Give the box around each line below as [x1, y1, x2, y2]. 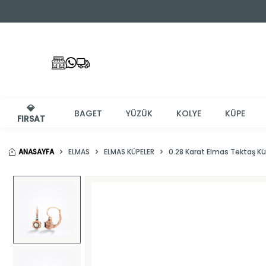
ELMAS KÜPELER [104, 147, 154, 157]
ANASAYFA [18, 147, 54, 157]
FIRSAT [17, 112, 45, 125]
